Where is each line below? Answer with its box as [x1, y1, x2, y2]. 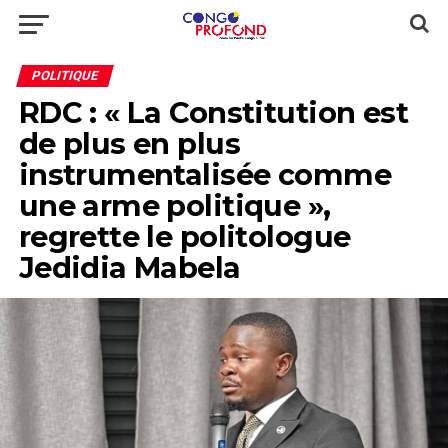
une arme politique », [18, 188, 331, 223]
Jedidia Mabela [18, 250, 241, 285]
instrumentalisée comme [18, 157, 391, 192]
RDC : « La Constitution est [18, 95, 409, 130]
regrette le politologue [18, 219, 351, 254]
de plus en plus [18, 126, 241, 161]
